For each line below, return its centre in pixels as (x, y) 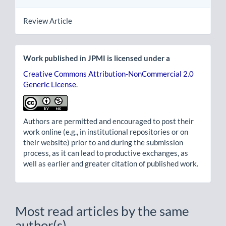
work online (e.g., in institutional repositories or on (106, 132)
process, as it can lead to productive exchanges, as (106, 153)
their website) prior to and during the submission (103, 143)
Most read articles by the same (102, 211)
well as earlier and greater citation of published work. (111, 164)
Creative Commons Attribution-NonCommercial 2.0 (108, 74)
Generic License (50, 84)
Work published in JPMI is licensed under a (97, 58)
